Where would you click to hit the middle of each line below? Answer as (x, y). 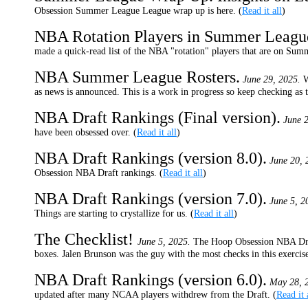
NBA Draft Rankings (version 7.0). (151, 199)
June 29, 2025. (272, 79)
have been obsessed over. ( (86, 132)
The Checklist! (86, 239)
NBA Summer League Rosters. (137, 77)
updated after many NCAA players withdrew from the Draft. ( (155, 295)
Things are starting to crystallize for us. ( (114, 213)
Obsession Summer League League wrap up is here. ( (138, 11)
